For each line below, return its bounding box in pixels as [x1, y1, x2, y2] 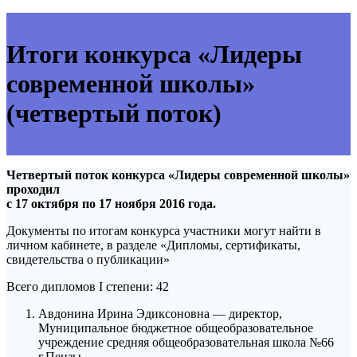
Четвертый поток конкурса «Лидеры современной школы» [6, 168, 350, 182]
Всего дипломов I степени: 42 [6, 280, 169, 294]
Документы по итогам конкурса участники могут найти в [6, 224, 321, 238]
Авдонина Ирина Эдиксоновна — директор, [38, 307, 282, 321]
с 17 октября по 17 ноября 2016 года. [6, 197, 216, 211]
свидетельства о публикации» [6, 253, 170, 267]
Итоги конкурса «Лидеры [6, 40, 302, 69]
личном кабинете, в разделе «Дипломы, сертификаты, [6, 238, 300, 253]
